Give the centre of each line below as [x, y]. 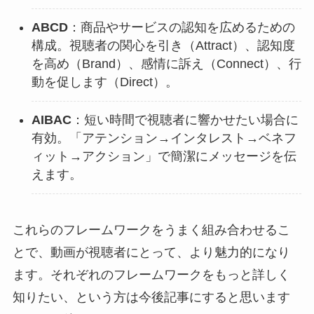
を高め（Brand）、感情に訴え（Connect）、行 [166, 64]
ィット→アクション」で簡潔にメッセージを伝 [164, 157]
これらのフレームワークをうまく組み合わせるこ [151, 230]
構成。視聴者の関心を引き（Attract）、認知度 [163, 46]
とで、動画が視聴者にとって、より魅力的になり [151, 253]
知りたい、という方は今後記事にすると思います [151, 298]
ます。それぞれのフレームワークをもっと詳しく [151, 275]
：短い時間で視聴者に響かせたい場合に [185, 120]
